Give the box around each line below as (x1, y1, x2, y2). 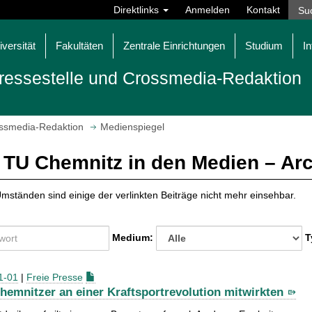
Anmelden (185, 4, 230, 15)
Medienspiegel (100, 121, 164, 133)
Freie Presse (26, 272, 83, 283)
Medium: (112, 231, 156, 243)
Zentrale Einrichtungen (123, 40, 225, 52)
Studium (245, 40, 283, 52)
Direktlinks (114, 4, 162, 15)
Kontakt (247, 4, 280, 15)
